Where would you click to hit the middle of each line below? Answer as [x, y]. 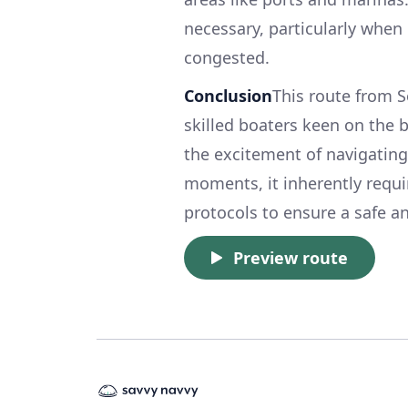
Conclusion [228, 95]
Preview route [291, 257]
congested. [227, 57]
